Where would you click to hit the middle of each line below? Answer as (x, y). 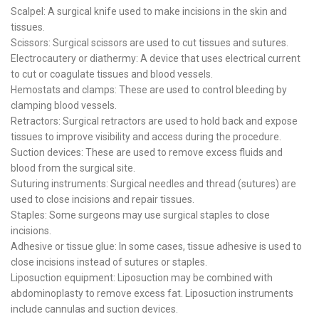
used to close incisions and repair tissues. (103, 199)
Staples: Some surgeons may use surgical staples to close (140, 215)
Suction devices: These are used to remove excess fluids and (147, 152)
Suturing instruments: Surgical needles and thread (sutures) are (153, 184)
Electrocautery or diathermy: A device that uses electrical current (156, 58)
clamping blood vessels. (64, 105)
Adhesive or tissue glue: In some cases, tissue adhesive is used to (156, 246)
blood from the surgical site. (73, 168)
